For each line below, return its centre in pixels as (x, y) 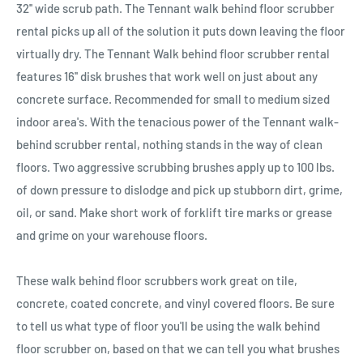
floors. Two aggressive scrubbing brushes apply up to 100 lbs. (175, 167)
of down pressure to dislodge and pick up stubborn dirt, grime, (179, 189)
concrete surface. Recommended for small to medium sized (173, 98)
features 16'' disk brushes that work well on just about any (167, 76)
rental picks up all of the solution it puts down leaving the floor (181, 30)
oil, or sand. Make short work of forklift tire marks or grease (174, 212)
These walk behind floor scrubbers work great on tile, (157, 280)
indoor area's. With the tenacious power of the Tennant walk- (177, 121)
